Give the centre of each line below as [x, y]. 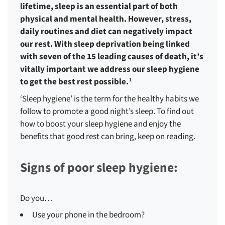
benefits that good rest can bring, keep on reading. [108, 136]
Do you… [36, 198]
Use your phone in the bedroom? [88, 215]
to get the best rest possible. [74, 82]
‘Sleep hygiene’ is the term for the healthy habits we [109, 99]
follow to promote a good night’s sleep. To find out [107, 111]
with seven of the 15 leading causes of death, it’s [112, 57]
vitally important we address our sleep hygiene [110, 69]
